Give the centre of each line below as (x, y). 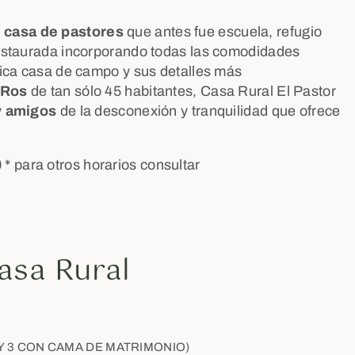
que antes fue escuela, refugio (223, 32)
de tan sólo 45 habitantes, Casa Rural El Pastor (181, 91)
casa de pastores (64, 32)
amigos (31, 111)
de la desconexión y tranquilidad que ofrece (198, 111)
